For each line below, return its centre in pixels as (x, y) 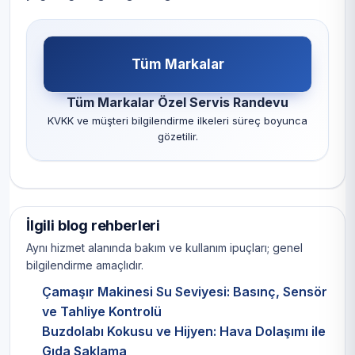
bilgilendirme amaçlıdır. (85, 265)
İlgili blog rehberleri (94, 226)
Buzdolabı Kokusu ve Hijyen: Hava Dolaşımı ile (184, 332)
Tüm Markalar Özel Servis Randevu (177, 103)
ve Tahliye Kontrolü (102, 312)
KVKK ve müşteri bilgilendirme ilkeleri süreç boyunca (177, 121)
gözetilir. (177, 137)
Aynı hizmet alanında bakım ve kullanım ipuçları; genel (164, 248)
